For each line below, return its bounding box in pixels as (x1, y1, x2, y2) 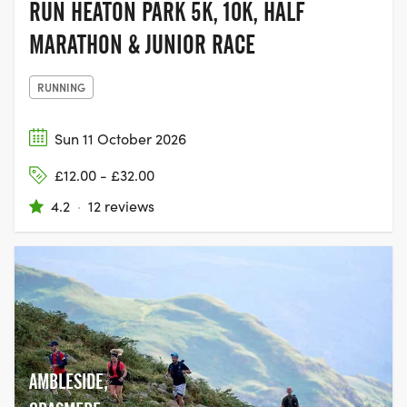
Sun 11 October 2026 (55, 128, 186, 148)
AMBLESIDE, (29, 369, 108, 395)
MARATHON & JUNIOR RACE (29, 28, 255, 60)
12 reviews (88, 195, 154, 215)
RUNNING (37, 78, 85, 94)
